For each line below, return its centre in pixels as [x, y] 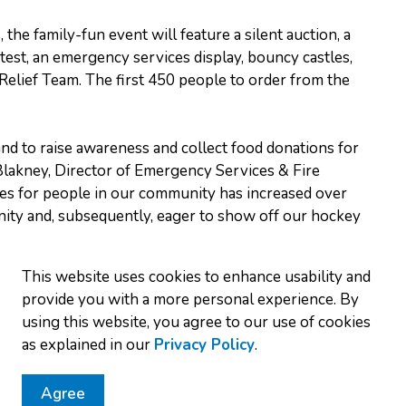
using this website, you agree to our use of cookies [196, 322]
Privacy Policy [204, 345]
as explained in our [88, 345]
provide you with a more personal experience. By [190, 300]
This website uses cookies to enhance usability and [196, 277]
